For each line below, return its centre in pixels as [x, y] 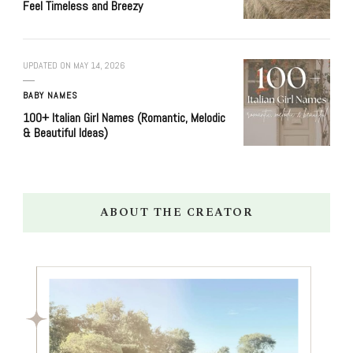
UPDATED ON [48, 66]
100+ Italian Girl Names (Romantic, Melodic [124, 118]
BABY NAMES [50, 96]
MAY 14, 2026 [99, 66]
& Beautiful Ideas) [65, 133]
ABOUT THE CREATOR [176, 213]
